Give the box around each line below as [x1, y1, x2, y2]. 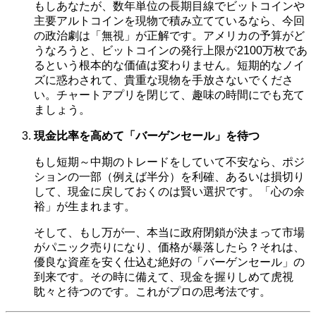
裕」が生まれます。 [34, 200, 135, 212]
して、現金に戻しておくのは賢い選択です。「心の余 [34, 185, 305, 197]
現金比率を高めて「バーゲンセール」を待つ [34, 129, 260, 142]
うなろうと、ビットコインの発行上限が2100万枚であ [34, 44, 308, 56]
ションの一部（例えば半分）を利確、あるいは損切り [34, 170, 305, 183]
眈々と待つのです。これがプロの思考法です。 [34, 285, 271, 298]
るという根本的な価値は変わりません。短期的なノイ [34, 59, 305, 71]
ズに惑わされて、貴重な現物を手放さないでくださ [34, 73, 293, 86]
